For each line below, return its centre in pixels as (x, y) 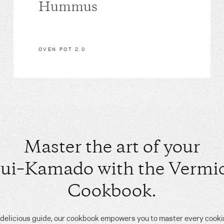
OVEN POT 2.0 (62, 49)
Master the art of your (112, 148)
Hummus (68, 8)
